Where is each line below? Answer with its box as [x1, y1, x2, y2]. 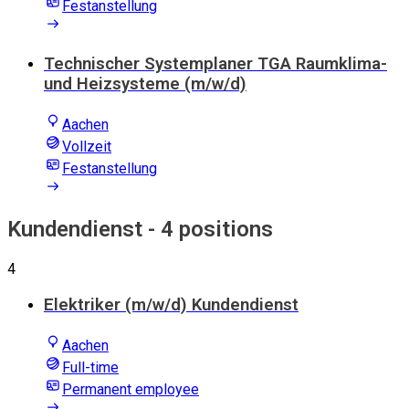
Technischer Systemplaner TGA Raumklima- [44, 53, 387, 74]
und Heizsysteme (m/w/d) [44, 73, 246, 94]
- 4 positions [142, 216, 273, 243]
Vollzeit [62, 137, 111, 155]
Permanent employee [62, 380, 199, 398]
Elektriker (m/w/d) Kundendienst [44, 295, 299, 316]
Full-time [62, 358, 119, 376]
